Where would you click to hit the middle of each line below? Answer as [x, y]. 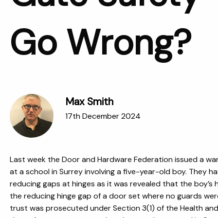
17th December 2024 [103, 116]
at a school [31, 172]
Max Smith [89, 102]
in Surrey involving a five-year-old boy [118, 172]
